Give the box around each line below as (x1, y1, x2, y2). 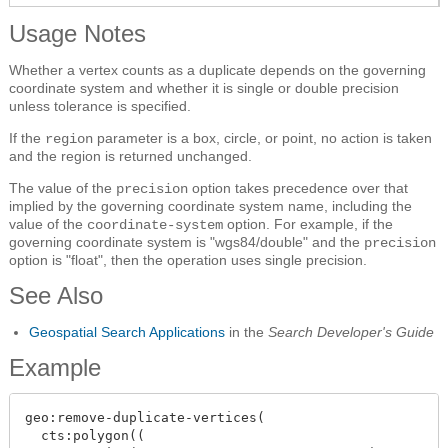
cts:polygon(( (25, 427, 145, 443)
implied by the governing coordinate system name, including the (9, 197, 412, 214)
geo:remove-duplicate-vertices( (25, 409, 265, 425)
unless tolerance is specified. (9, 97, 191, 114)
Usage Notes (9, 19, 146, 47)
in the (225, 323, 268, 340)
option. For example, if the (223, 215, 393, 232)
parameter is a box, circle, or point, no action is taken (93, 129, 432, 146)
